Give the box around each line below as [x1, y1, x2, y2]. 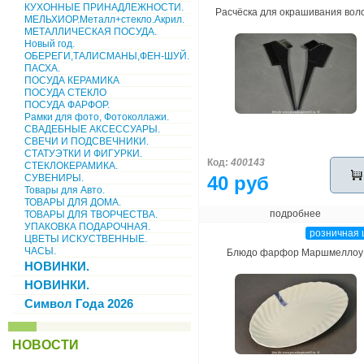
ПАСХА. [24, 63, 60, 74]
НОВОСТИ [12, 338, 79, 352]
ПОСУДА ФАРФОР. [24, 99, 110, 110]
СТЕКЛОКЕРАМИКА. [24, 160, 118, 171]
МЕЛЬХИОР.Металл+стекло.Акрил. [24, 14, 184, 25]
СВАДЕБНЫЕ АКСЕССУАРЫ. [24, 123, 160, 135]
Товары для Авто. [24, 184, 105, 196]
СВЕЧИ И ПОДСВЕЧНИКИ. [24, 136, 149, 147]
